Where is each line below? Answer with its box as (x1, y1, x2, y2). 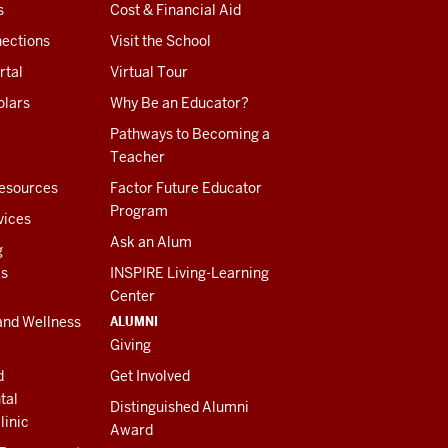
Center (109, 286, 155, 305)
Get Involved (109, 366, 190, 385)
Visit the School (109, 31, 211, 50)
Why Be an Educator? (109, 93, 249, 112)
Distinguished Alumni (109, 397, 249, 416)
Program (109, 201, 168, 220)
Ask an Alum (109, 232, 192, 251)
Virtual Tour (109, 62, 188, 81)
